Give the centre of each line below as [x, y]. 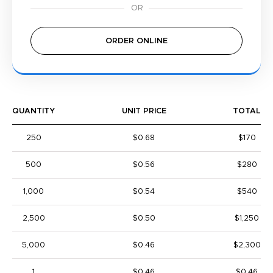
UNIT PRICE [144, 111]
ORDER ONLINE [136, 41]
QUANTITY [34, 111]
